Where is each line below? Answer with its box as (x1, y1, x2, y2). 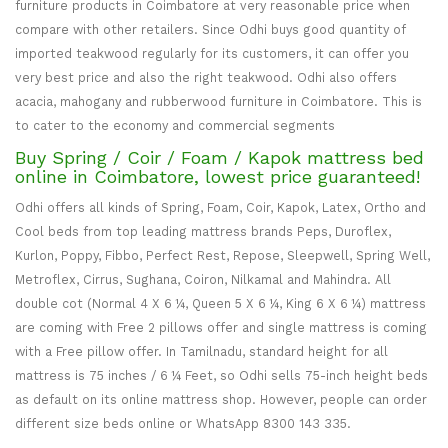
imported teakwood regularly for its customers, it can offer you (15, 45, 409, 61)
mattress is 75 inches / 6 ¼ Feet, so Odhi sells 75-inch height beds (15, 367, 428, 383)
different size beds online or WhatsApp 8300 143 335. (15, 415, 351, 431)
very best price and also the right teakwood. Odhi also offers (15, 69, 397, 85)
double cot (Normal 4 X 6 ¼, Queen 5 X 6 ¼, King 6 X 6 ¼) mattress (15, 295, 426, 311)
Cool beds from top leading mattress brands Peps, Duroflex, (15, 223, 391, 239)
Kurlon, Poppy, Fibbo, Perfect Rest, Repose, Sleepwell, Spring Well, (15, 247, 430, 263)
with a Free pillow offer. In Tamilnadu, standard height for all (15, 343, 388, 359)
